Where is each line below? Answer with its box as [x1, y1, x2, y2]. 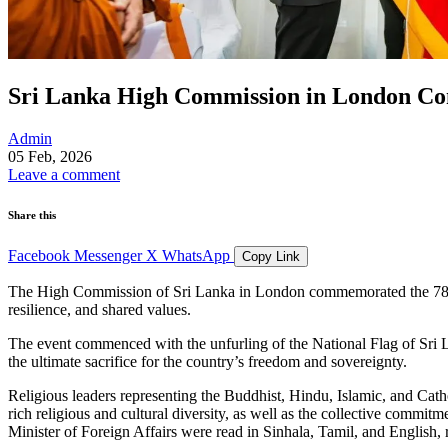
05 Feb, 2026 [8, 147, 92, 165]
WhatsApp [162, 246, 230, 264]
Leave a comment [8, 165, 120, 183]
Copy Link [242, 248, 300, 264]
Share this [8, 208, 56, 221]
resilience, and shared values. [8, 300, 191, 318]
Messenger [74, 246, 142, 264]
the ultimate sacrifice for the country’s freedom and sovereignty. [8, 352, 407, 370]
